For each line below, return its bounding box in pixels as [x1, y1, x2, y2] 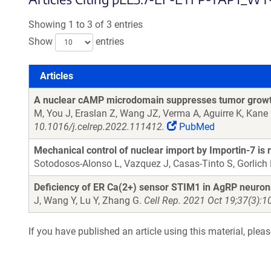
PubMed [177, 121, 215, 132]
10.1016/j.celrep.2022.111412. [34, 121, 165, 132]
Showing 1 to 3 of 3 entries [28, 19, 143, 30]
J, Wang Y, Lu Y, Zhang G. [34, 195, 144, 206]
